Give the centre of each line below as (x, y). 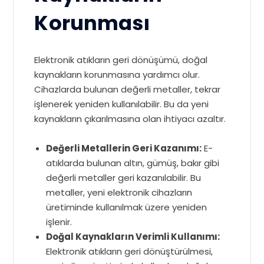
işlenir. (59, 222)
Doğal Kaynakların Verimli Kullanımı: (133, 237)
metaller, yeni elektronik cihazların (119, 193)
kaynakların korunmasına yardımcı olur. (117, 75)
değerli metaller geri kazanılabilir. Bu (124, 178)
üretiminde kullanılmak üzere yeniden (127, 207)
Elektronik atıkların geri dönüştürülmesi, (130, 252)
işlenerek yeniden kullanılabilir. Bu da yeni (122, 104)
